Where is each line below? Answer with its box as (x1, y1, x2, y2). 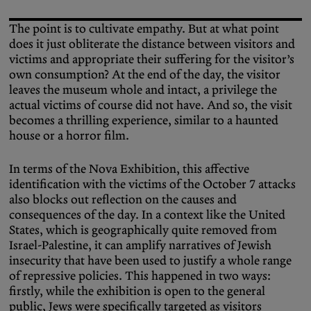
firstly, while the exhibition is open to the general (9, 283, 265, 299)
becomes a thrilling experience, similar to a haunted (9, 112, 278, 128)
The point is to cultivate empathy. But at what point (9, 20, 279, 36)
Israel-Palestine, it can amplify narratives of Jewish (9, 237, 271, 253)
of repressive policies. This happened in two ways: (9, 267, 271, 283)
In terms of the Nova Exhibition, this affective (9, 160, 249, 176)
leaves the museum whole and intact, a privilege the (9, 81, 277, 97)
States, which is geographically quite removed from (9, 221, 277, 237)
